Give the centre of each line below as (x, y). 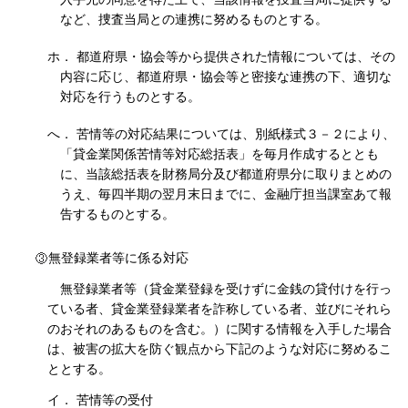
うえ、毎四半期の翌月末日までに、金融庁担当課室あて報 (226, 194)
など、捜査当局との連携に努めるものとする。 (194, 19)
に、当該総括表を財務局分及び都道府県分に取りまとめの (226, 173)
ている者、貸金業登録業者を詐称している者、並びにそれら (219, 308)
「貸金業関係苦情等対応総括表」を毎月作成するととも (219, 153)
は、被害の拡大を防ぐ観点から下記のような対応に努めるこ (219, 348)
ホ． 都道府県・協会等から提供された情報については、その (221, 56)
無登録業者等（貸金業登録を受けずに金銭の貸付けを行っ (226, 288)
